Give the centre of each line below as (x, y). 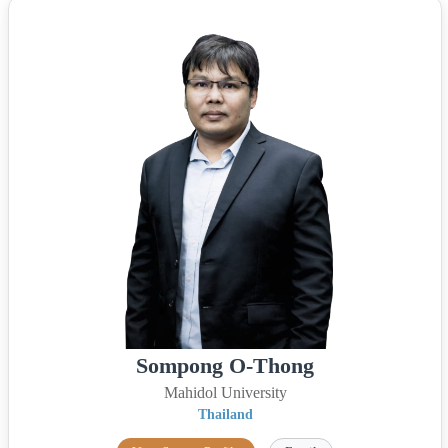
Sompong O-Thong (225, 365)
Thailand (225, 414)
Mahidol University (225, 392)
